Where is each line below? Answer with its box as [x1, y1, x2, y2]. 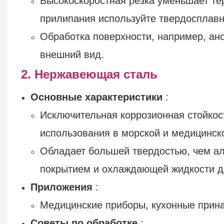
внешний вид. [40, 48, 104, 60]
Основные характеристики [30, 91, 163, 102]
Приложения [30, 181, 93, 192]
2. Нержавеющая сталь [20, 67, 157, 81]
